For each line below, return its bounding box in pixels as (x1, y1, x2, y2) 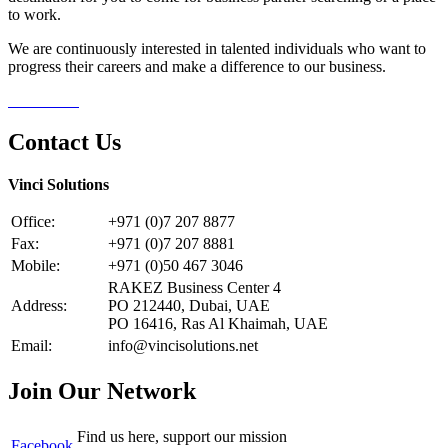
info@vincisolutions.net (108, 337, 258, 355)
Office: (11, 213, 55, 231)
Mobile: (11, 257, 60, 275)
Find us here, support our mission (77, 428, 287, 446)
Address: (11, 297, 67, 315)
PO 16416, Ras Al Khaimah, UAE (108, 315, 328, 333)
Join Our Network (8, 378, 196, 405)
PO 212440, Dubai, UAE (108, 297, 270, 315)
